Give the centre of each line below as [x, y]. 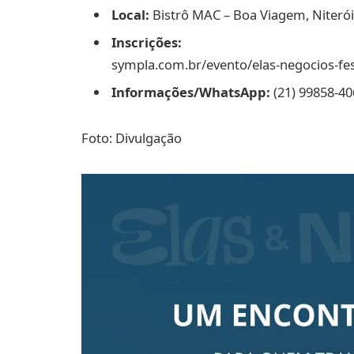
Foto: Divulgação [132, 138]
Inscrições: [147, 43]
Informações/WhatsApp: [191, 92]
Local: [130, 14]
